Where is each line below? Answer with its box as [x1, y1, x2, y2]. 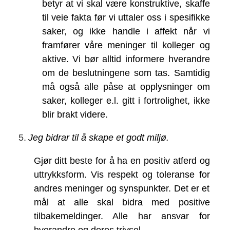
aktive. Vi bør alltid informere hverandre [42, 53, 210, 64]
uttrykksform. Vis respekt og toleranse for [33, 169, 210, 180]
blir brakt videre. [42, 109, 108, 120]
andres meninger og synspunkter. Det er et [33, 183, 210, 194]
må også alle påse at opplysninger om [42, 81, 210, 92]
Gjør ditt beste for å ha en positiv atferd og [33, 155, 210, 166]
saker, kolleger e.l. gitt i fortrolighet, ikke [42, 95, 210, 106]
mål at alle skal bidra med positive [33, 197, 210, 207]
